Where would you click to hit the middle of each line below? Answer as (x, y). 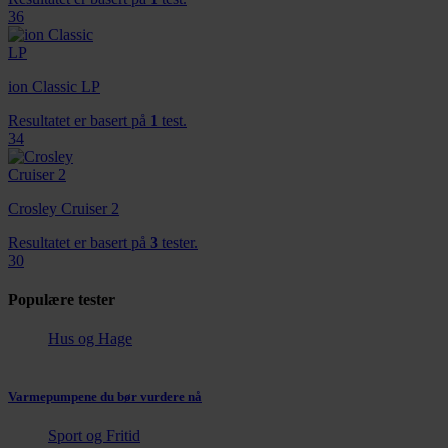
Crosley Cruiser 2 (63, 208)
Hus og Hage (90, 339)
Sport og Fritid (94, 435)
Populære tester (61, 300)
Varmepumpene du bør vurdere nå (105, 396)
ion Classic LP (54, 86)
